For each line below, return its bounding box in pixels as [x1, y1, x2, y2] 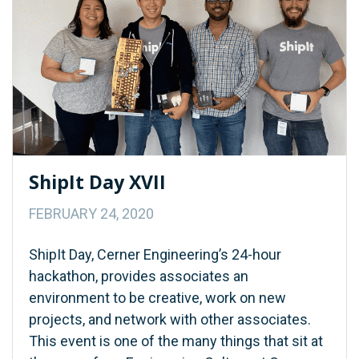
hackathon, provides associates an [29, 267, 248, 284]
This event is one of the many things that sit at [29, 332, 323, 349]
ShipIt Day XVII [29, 168, 166, 195]
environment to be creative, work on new [29, 288, 286, 306]
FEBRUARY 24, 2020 [29, 204, 154, 222]
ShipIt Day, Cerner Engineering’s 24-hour [29, 245, 281, 263]
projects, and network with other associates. [29, 310, 311, 328]
